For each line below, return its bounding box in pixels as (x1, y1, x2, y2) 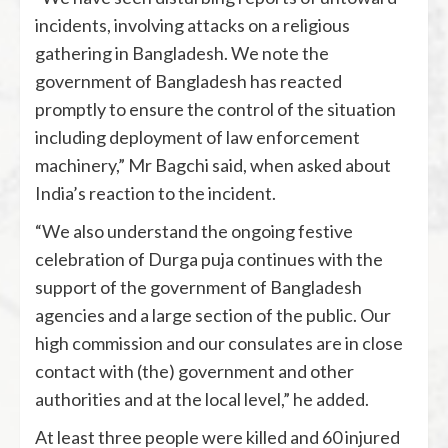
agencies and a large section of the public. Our (35, 303, 391, 326)
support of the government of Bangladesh (35, 275, 362, 298)
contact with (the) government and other (35, 359, 354, 382)
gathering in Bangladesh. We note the (35, 41, 329, 64)
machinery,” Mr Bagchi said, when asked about (35, 153, 391, 176)
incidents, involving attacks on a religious (35, 13, 350, 36)
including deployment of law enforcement (35, 125, 360, 148)
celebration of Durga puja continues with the (35, 247, 383, 270)
